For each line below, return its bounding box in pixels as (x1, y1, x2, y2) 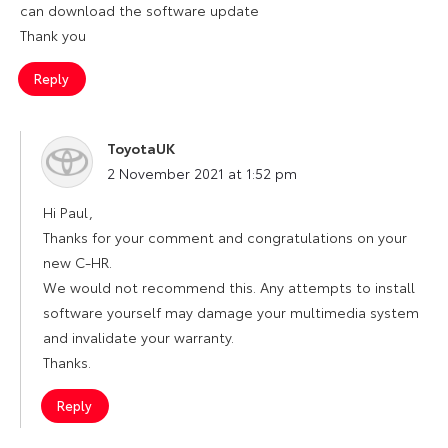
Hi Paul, (43, 201, 93, 222)
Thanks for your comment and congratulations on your (43, 226, 407, 247)
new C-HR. (43, 251, 112, 272)
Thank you (20, 24, 86, 45)
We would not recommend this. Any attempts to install (43, 276, 415, 297)
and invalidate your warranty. (43, 326, 234, 347)
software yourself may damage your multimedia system (43, 301, 419, 322)
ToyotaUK (107, 137, 175, 158)
